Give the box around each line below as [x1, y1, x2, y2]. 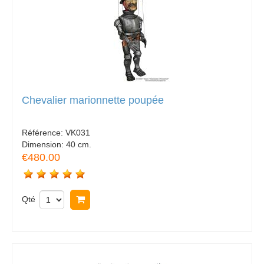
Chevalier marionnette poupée [22, 94, 164, 106]
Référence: [22, 128, 65, 138]
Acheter [92, 194, 124, 205]
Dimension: [22, 140, 66, 150]
